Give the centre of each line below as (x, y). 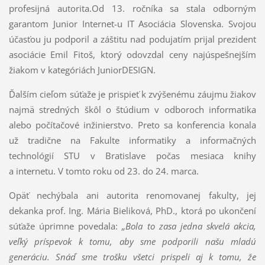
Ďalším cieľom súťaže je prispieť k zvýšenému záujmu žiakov (132, 94)
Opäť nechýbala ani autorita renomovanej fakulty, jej (132, 195)
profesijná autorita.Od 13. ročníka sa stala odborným (132, 8)
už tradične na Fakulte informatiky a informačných (132, 140)
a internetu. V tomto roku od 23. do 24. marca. (104, 171)
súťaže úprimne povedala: (63, 226)
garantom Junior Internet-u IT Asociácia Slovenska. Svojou (132, 23)
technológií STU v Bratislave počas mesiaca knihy (132, 155)
